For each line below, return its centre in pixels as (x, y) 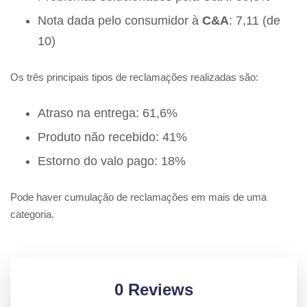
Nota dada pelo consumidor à (120, 21)
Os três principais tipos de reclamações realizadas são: (134, 77)
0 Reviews (153, 290)
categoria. (32, 214)
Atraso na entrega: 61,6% (108, 113)
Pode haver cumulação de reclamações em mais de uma (138, 197)
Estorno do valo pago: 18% (112, 161)
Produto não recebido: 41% (112, 137)
